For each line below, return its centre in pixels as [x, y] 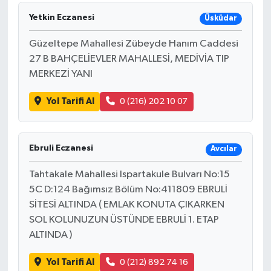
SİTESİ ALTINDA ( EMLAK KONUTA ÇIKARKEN [126, 204]
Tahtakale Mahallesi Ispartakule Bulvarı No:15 [129, 174]
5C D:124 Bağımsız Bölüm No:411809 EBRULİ [128, 189]
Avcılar [224, 149]
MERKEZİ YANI [60, 74]
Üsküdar [220, 19]
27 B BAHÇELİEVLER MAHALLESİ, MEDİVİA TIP [129, 59]
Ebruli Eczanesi [61, 148]
